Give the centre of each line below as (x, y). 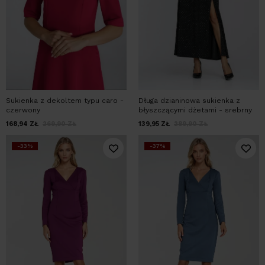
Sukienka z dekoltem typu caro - (65, 100)
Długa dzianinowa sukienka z (189, 100)
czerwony (23, 110)
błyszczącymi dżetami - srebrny (195, 110)
